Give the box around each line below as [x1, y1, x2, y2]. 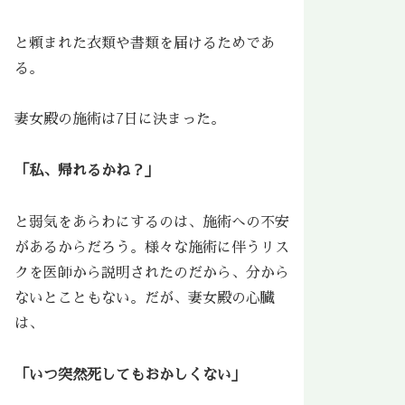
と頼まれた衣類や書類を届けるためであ [14, 35, 275, 51]
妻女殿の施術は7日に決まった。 [14, 112, 225, 127]
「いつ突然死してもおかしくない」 [14, 367, 246, 382]
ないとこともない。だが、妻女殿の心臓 [14, 290, 275, 306]
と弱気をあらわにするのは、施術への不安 [14, 214, 289, 230]
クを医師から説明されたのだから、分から [14, 265, 289, 280]
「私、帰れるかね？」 [14, 164, 159, 179]
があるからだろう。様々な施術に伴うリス [14, 240, 289, 255]
